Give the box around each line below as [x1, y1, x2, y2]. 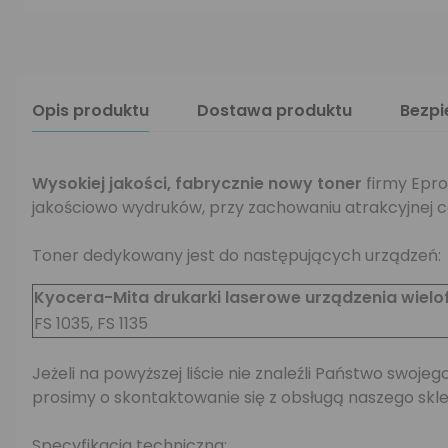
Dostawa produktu [197, 99, 352, 122]
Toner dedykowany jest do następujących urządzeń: [32, 244, 441, 267]
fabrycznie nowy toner [175, 172, 366, 195]
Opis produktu [32, 99, 149, 122]
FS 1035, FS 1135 [34, 312, 148, 335]
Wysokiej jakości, [32, 172, 171, 195]
